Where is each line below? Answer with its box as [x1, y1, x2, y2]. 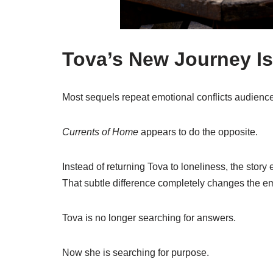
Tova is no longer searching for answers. [62, 213, 236, 224]
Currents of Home [62, 127, 138, 138]
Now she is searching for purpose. [62, 247, 209, 258]
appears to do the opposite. [138, 127, 258, 138]
